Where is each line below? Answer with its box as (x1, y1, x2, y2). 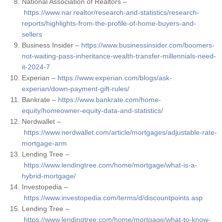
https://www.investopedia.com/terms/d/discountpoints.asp (23, 194, 203, 202)
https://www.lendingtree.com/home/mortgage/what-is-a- (23, 161, 197, 169)
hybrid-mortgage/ (21, 172, 76, 180)
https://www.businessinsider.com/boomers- (81, 41, 215, 50)
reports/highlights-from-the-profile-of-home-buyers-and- (21, 19, 196, 28)
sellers (21, 30, 42, 39)
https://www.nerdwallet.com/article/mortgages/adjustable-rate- (23, 128, 217, 137)
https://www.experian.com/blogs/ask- (57, 74, 172, 82)
